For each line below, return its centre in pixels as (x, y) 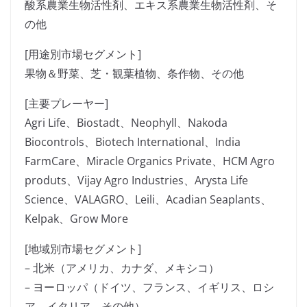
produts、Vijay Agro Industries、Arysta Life (136, 181)
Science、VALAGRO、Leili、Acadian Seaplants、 (148, 200)
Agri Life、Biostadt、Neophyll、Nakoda (126, 123)
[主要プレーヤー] (66, 104)
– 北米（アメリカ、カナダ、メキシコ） (122, 268)
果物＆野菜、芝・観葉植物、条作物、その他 (134, 74)
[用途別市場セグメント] (83, 54)
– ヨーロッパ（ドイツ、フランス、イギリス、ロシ (149, 287)
